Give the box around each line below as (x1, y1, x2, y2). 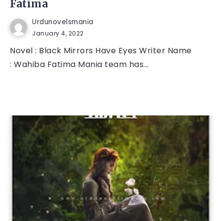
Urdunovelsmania (32, 17, 94, 27)
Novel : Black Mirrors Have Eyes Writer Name (10, 44, 192, 56)
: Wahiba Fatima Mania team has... (10, 58, 149, 70)
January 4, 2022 (32, 29, 84, 37)
